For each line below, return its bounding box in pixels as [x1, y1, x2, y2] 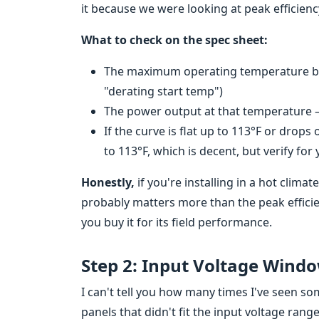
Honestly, [81, 174, 135, 190]
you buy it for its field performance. [81, 214, 272, 230]
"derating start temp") [104, 83, 223, 99]
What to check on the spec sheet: [81, 32, 268, 48]
